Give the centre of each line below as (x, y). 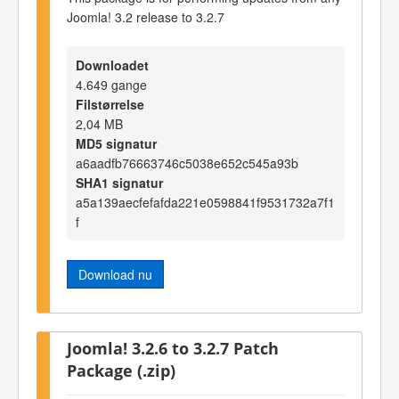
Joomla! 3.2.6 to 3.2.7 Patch (173, 348)
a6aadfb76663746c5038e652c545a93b (187, 163)
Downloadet (112, 65)
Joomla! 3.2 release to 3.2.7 (146, 16)
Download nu (115, 275)
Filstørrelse (110, 105)
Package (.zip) (121, 370)
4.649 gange (111, 85)
